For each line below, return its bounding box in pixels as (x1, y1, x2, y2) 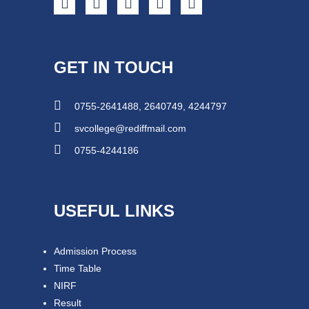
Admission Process (54, 246, 137, 257)
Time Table (54, 263, 102, 274)
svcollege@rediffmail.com (74, 123, 187, 134)
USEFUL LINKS (54, 201, 175, 220)
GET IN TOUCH (54, 58, 174, 77)
